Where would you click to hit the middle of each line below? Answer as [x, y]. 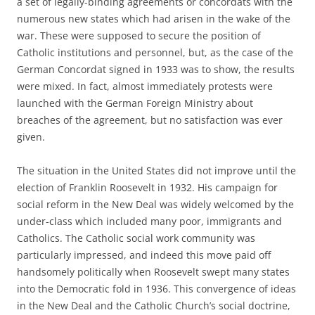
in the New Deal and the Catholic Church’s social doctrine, [154, 306]
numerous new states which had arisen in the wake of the [154, 19]
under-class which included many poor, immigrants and [149, 221]
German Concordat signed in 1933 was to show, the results [156, 69]
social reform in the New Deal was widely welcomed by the [155, 204]
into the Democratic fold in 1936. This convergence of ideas [156, 289]
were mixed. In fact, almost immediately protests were [145, 86]
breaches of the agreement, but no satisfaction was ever [150, 120]
